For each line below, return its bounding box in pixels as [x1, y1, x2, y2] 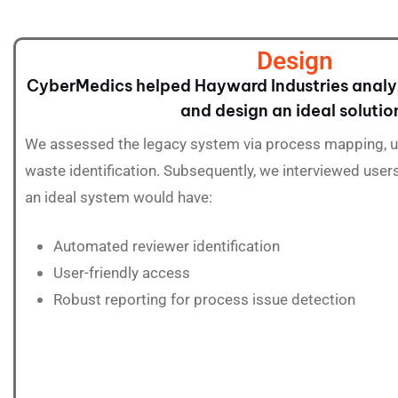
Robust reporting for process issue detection [53, 291, 355, 308]
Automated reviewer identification [53, 237, 283, 255]
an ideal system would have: [25, 188, 212, 206]
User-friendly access [53, 264, 194, 282]
